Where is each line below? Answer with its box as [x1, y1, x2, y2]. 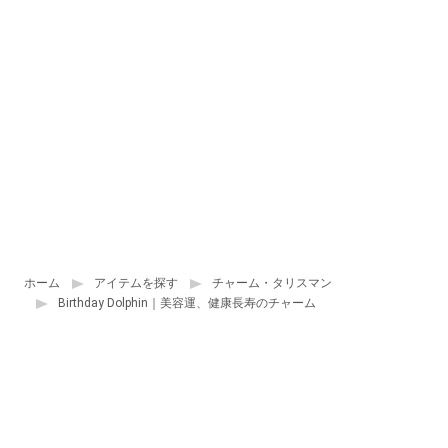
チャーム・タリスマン [212, 276, 332, 290]
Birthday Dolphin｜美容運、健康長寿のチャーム [58, 296, 316, 310]
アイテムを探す [94, 276, 178, 290]
